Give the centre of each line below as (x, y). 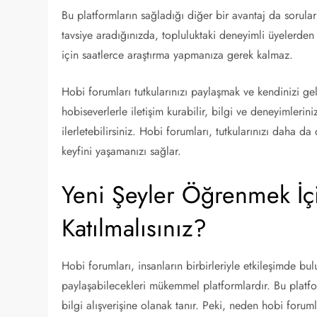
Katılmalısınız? (134, 228)
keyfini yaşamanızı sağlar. (122, 151)
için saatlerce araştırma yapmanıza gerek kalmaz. (178, 55)
